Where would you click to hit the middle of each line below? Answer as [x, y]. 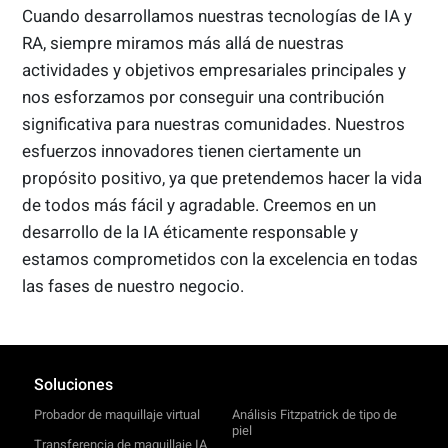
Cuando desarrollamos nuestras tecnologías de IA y [217, 16]
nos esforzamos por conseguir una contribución [203, 97]
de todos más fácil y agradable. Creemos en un [199, 205]
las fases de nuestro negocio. [133, 286]
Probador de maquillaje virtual [116, 414]
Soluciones [73, 384]
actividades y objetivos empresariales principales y [214, 70]
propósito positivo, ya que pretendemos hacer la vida [222, 178]
